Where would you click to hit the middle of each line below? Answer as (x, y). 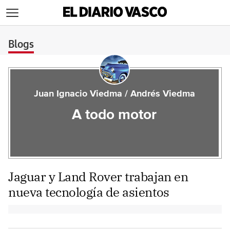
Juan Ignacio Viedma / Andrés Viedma (114, 94)
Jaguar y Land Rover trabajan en (98, 177)
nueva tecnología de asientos (89, 192)
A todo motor (114, 115)
